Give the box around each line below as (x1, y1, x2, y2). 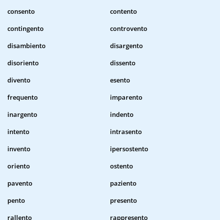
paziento (110, 179, 137, 188)
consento (7, 7, 35, 16)
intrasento (110, 127, 142, 137)
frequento (7, 93, 38, 102)
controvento (110, 24, 147, 33)
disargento (110, 41, 143, 51)
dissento (110, 58, 136, 68)
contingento (7, 24, 44, 33)
